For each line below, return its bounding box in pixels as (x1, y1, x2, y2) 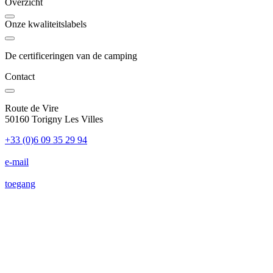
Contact (5, 71, 35, 82)
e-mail (5, 156, 29, 167)
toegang (5, 178, 35, 189)
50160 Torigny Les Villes (5, 113, 103, 124)
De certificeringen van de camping (5, 50, 137, 61)
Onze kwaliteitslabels (5, 18, 87, 29)
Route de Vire (5, 102, 58, 113)
